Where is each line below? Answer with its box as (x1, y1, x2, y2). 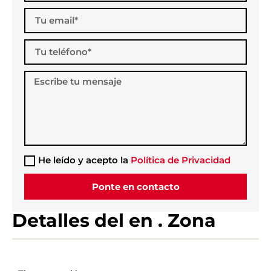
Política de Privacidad (131, 154, 230, 166)
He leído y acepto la (38, 154, 131, 166)
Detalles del (12, 209, 129, 232)
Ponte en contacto (91, 180, 180, 192)
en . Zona (129, 209, 216, 232)
